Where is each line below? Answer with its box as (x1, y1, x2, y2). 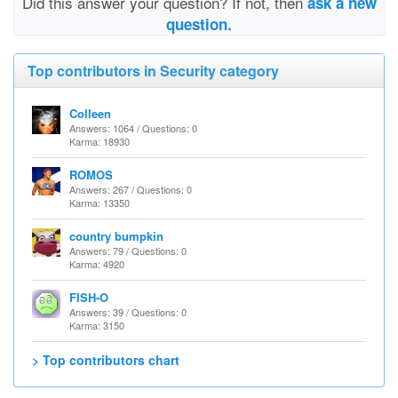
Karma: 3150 (69, 318, 124, 332)
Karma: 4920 (69, 257, 124, 271)
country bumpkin (69, 227, 163, 244)
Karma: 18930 (69, 134, 130, 148)
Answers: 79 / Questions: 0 (69, 243, 187, 258)
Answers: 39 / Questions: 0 (69, 305, 187, 319)
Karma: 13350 (69, 195, 130, 210)
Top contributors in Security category (28, 60, 279, 81)
